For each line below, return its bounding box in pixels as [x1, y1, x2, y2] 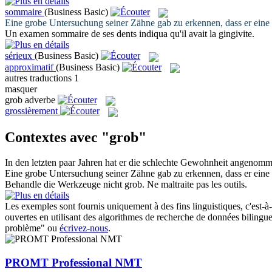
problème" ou [5, 223, 59, 234]
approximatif [5, 61, 53, 72]
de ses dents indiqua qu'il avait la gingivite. [89, 29, 254, 39]
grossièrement [5, 106, 58, 117]
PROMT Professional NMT [5, 256, 142, 270]
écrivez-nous [59, 223, 108, 234]
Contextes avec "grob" [5, 129, 146, 145]
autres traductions [5, 72, 74, 83]
